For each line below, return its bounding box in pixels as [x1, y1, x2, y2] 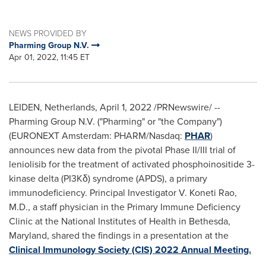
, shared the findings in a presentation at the [47, 229, 229, 242]
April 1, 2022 [100, 100, 151, 114]
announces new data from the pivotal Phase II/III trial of [9, 143, 236, 157]
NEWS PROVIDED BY [9, 27, 87, 39]
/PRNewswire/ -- [151, 100, 220, 114]
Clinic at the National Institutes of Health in [9, 214, 189, 228]
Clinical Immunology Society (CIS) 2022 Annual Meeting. [9, 243, 251, 256]
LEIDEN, [9, 100, 45, 114]
